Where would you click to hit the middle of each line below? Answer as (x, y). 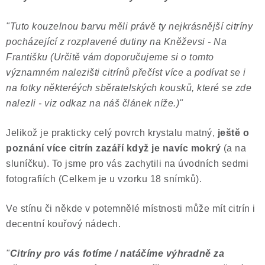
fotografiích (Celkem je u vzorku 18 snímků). (104, 179)
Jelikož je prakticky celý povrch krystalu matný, (110, 133)
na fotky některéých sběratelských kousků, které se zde (129, 88)
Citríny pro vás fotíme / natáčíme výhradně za (117, 253)
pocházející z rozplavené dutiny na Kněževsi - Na (116, 42)
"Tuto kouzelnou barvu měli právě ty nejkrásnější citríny (129, 26)
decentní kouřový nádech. (63, 224)
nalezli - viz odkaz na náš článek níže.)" (95, 103)
